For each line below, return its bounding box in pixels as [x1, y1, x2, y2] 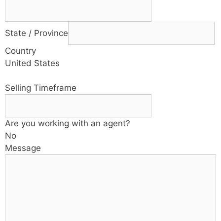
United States [5, 58, 60, 68]
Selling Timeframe [5, 82, 76, 93]
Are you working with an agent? [5, 118, 130, 128]
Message [5, 143, 41, 153]
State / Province [5, 28, 68, 38]
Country [5, 45, 36, 56]
